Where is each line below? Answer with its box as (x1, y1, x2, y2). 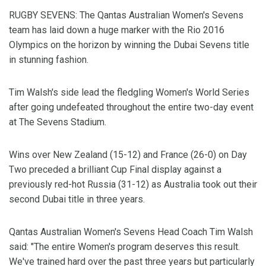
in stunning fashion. (9, 54, 88, 66)
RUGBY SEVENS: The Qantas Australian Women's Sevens (9, 9, 243, 21)
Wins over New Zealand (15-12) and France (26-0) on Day (9, 149, 247, 161)
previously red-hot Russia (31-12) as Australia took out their (9, 179, 257, 191)
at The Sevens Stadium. (9, 116, 106, 128)
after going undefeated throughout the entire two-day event (9, 102, 254, 113)
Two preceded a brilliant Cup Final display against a (9, 164, 221, 176)
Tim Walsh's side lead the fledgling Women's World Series (9, 87, 249, 99)
